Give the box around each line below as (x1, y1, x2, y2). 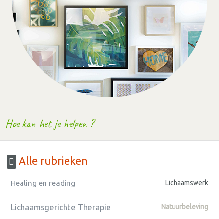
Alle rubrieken (16, 154, 88, 167)
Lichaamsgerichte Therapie (11, 202, 111, 212)
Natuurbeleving (161, 202, 208, 211)
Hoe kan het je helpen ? (5, 116, 94, 131)
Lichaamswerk (165, 178, 208, 187)
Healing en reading (11, 178, 75, 187)
